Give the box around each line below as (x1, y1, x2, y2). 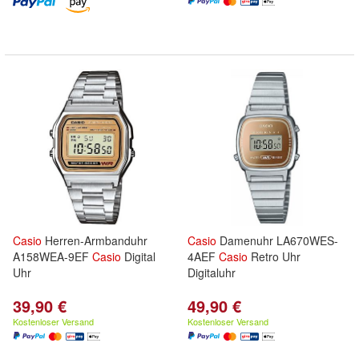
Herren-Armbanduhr (42, 232, 147, 248)
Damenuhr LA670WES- (216, 232, 338, 248)
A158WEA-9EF (13, 248, 92, 264)
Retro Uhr (248, 248, 301, 264)
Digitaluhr (188, 264, 236, 280)
